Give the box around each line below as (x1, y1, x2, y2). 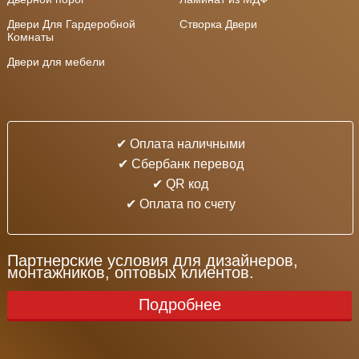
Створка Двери (179, 18, 257, 30)
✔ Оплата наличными (115, 137, 245, 151)
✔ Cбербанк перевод (117, 157, 244, 171)
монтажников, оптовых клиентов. (6, 264, 254, 281)
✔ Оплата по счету (125, 197, 236, 211)
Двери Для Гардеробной (6, 18, 135, 30)
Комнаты (6, 30, 54, 43)
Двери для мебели (6, 55, 105, 68)
